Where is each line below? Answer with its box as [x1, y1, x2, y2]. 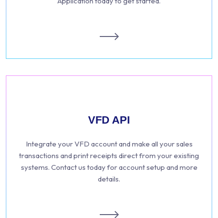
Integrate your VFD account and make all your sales [25, 139, 193, 148]
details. [98, 174, 120, 183]
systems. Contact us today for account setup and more [20, 163, 198, 172]
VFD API [88, 114, 130, 126]
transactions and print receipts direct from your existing [19, 151, 199, 160]
